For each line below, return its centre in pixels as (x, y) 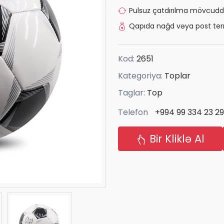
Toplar (177, 75)
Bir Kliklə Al (175, 139)
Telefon (133, 112)
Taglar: (132, 92)
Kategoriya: (141, 75)
